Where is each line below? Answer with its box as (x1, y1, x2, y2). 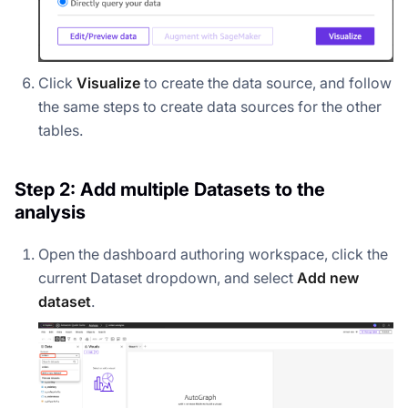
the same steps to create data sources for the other (38, 97, 382, 116)
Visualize (76, 73, 140, 92)
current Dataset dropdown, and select (38, 268, 297, 287)
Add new (297, 268, 359, 287)
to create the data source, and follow (140, 73, 392, 92)
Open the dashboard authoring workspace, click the (38, 244, 388, 263)
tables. (38, 120, 83, 139)
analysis (15, 200, 86, 223)
